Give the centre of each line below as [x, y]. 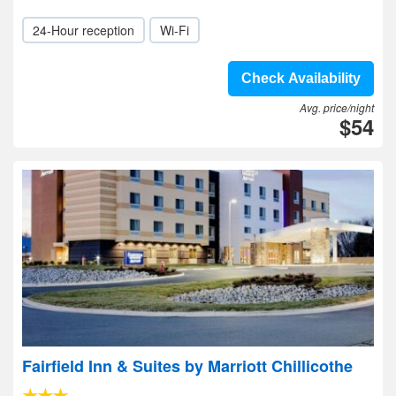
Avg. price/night [337, 107]
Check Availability [301, 78]
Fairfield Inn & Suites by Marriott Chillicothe [187, 366]
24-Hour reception [84, 30]
